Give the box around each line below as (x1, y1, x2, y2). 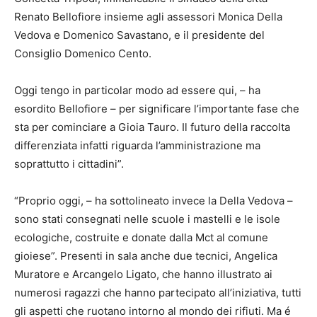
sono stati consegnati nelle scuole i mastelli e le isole (14, 212, 280, 226)
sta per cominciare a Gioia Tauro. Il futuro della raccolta (14, 120, 290, 134)
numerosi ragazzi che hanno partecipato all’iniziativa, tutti (14, 285, 301, 299)
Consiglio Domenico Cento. (14, 46, 151, 60)
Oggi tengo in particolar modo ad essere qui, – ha (14, 83, 260, 97)
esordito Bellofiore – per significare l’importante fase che (14, 101, 299, 115)
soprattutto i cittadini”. (14, 156, 124, 171)
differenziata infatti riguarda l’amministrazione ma (14, 138, 260, 152)
